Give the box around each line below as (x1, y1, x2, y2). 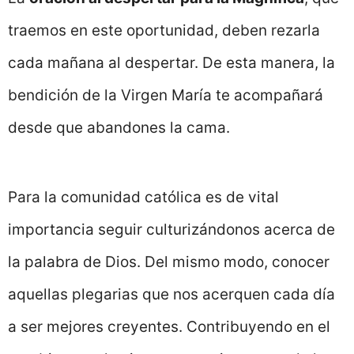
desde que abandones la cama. (8, 118, 230, 137)
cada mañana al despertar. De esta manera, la (8, 53, 335, 72)
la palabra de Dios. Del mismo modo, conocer (8, 253, 330, 272)
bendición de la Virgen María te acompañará (8, 85, 323, 104)
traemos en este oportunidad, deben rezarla (8, 21, 320, 40)
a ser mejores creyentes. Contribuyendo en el (8, 318, 330, 337)
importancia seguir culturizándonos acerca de (8, 220, 335, 239)
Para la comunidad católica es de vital (8, 188, 279, 207)
